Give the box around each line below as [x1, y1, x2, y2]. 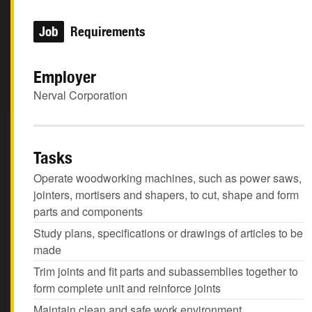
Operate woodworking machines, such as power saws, [33, 170, 302, 186]
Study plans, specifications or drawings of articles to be [33, 225, 303, 241]
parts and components [33, 203, 143, 219]
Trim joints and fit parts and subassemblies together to [33, 263, 298, 279]
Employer [33, 67, 96, 86]
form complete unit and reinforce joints [33, 280, 221, 296]
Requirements [67, 24, 145, 39]
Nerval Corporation [33, 87, 127, 103]
